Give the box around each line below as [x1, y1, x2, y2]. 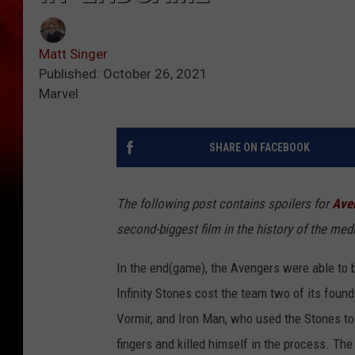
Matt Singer [39, 46, 108, 63]
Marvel [39, 86, 78, 102]
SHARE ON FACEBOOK [208, 141, 310, 155]
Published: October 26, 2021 [39, 66, 208, 82]
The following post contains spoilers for [116, 196, 332, 212]
